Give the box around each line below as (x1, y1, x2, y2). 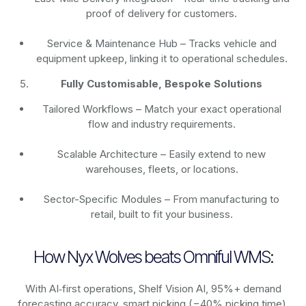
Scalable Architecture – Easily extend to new (57, 148, 266, 161)
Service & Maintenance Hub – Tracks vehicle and (46, 37, 277, 51)
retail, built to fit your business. (90, 208, 233, 221)
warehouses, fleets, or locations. (85, 163, 238, 176)
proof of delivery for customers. (86, 7, 238, 20)
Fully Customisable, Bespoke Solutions (61, 77, 263, 91)
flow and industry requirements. (87, 117, 236, 131)
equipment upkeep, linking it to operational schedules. (36, 52, 288, 66)
